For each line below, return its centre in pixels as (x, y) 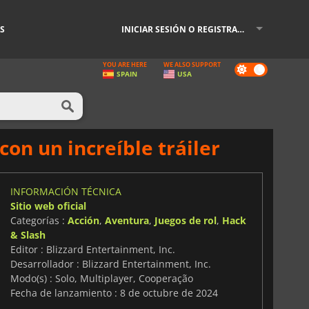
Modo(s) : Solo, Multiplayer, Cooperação (101, 278)
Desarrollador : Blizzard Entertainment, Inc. (110, 263)
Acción (83, 220)
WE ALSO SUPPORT (192, 64)
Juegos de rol (185, 220)
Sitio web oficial (48, 206)
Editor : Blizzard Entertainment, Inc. (92, 249)
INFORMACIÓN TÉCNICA (66, 191)
